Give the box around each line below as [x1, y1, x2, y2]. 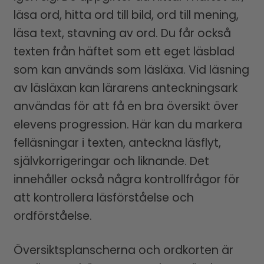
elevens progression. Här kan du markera [13, 117, 242, 133]
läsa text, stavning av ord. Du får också [13, 25, 231, 42]
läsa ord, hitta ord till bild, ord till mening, [13, 7, 239, 24]
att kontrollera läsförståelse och [13, 190, 194, 206]
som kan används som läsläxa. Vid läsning [13, 62, 249, 78]
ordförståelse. [13, 208, 92, 225]
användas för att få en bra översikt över [13, 98, 239, 115]
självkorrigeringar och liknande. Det [13, 153, 209, 170]
